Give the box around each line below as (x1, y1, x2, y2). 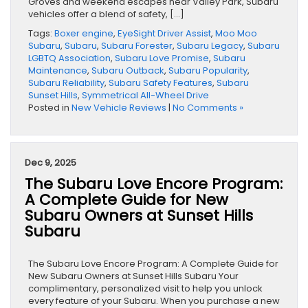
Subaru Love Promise (115, 52, 209, 65)
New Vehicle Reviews (71, 101, 166, 115)
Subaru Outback (91, 64, 164, 78)
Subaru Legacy (177, 39, 243, 53)
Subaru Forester (101, 39, 173, 53)
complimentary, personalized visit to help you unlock (28, 282, 263, 296)
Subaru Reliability (28, 76, 104, 90)
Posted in (28, 101, 71, 115)
